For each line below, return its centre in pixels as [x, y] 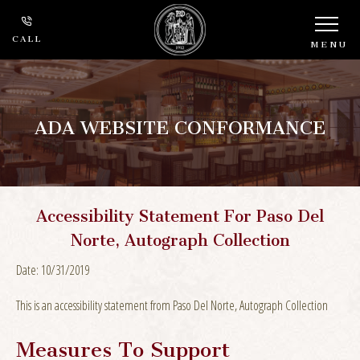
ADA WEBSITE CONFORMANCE [180, 123]
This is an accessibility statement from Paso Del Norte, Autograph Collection [172, 305]
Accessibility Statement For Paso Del [180, 211]
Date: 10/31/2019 [53, 270]
